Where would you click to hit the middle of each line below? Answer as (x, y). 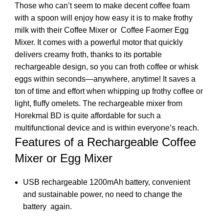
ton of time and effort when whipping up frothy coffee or (109, 91)
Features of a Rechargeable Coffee (105, 142)
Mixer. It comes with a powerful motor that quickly (99, 42)
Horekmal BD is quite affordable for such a (88, 115)
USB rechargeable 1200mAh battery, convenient (107, 182)
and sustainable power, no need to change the (103, 194)
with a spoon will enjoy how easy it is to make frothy (104, 18)
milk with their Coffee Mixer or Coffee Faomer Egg (102, 30)
